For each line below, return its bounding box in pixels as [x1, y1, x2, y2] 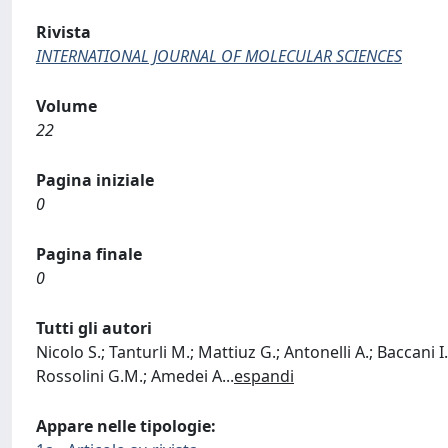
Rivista [36, 21, 91, 43]
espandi [234, 365, 294, 387]
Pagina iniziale [36, 169, 154, 191]
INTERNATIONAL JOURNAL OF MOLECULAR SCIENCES [36, 45, 402, 67]
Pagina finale [36, 243, 142, 265]
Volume [36, 95, 97, 117]
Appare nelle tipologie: [36, 415, 216, 437]
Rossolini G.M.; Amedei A [36, 365, 222, 387]
